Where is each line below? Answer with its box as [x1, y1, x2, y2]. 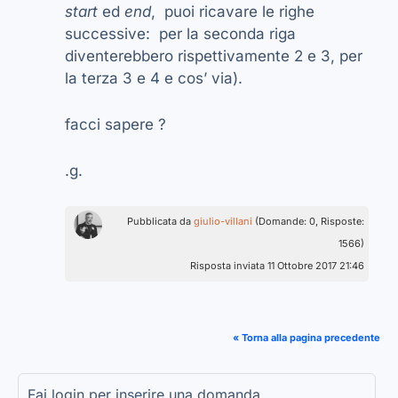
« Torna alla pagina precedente [233, 331, 380, 345]
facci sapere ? [65, 115, 166, 134]
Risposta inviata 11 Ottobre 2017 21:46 [190, 259, 364, 273]
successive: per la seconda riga [65, 25, 296, 44]
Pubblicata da [127, 215, 194, 228]
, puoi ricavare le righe [151, 3, 314, 21]
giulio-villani [194, 215, 252, 228]
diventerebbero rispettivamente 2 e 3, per [65, 47, 362, 66]
